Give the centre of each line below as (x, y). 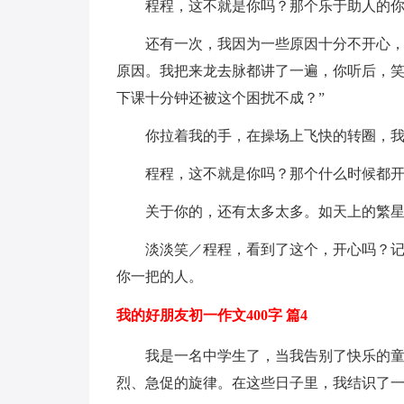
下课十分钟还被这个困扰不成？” (220, 98)
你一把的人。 (159, 276)
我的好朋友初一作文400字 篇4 (211, 315)
